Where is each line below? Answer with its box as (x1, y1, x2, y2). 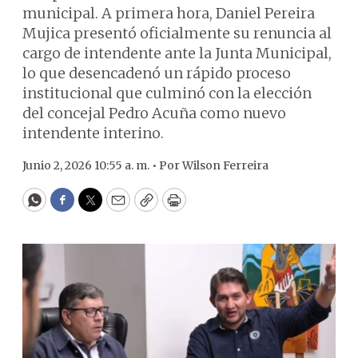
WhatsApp (33, 197, 109, 217)
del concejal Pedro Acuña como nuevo (22, 104, 286, 122)
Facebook (61, 197, 129, 217)
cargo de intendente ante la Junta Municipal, (22, 44, 332, 62)
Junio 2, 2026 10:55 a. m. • (22, 158, 159, 173)
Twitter (89, 197, 143, 217)
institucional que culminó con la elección (22, 84, 312, 102)
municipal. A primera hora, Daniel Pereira (22, 4, 315, 22)
